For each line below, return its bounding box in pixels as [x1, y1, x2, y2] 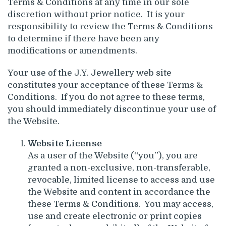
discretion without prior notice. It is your [8, 9, 185, 19]
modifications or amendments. [8, 45, 137, 55]
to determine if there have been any [8, 33, 159, 43]
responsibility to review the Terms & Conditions [8, 21, 213, 31]
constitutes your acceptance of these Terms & [8, 80, 203, 90]
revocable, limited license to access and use [28, 175, 215, 185]
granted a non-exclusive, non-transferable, [28, 162, 210, 173]
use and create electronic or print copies [28, 211, 202, 221]
